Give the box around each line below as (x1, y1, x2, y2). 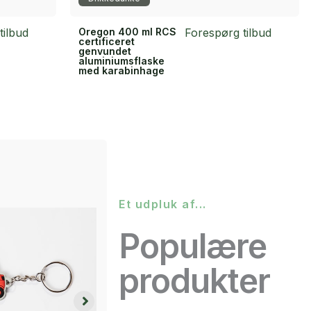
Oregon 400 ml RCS (78, 25, 176, 37)
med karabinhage (78, 64, 165, 76)
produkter (119, 260, 271, 301)
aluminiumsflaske (78, 54, 165, 67)
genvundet (78, 44, 131, 57)
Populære (119, 225, 267, 267)
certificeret (78, 35, 135, 47)
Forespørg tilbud (184, 25, 271, 40)
